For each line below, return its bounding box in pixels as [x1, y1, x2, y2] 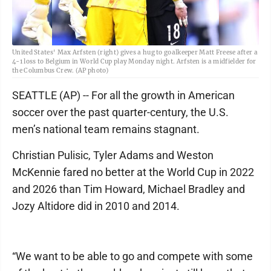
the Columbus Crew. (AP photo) [12, 67, 109, 74]
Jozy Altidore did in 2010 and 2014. [12, 200, 180, 212]
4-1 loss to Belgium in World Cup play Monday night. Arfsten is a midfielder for [12, 57, 256, 65]
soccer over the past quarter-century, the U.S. [12, 106, 229, 119]
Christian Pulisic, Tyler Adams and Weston [12, 149, 214, 162]
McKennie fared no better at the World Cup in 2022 [12, 166, 254, 178]
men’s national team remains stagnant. [12, 123, 200, 135]
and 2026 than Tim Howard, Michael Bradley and [12, 183, 245, 195]
